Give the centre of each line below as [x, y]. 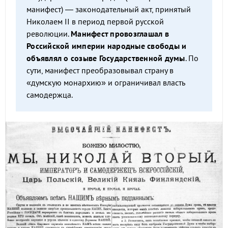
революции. [49, 34]
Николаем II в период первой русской [95, 21]
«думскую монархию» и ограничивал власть [106, 82]
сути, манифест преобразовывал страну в [100, 70]
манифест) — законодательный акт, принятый [109, 9]
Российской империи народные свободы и [107, 46]
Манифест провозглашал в [120, 34]
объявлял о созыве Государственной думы [106, 58]
